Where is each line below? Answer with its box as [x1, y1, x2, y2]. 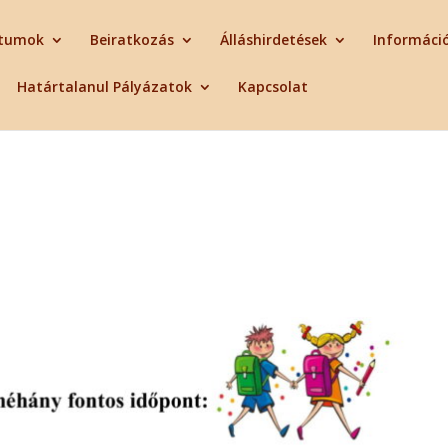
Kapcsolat [238, 77, 309, 96]
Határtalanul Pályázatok [17, 77, 193, 96]
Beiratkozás [90, 30, 175, 49]
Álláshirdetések [220, 30, 328, 49]
